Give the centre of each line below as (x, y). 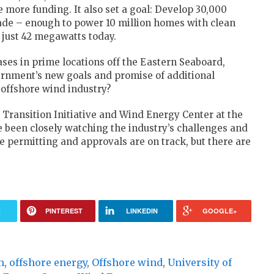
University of (200, 263)
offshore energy (48, 263)
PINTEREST (64, 211)
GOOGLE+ (220, 211)
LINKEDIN (142, 211)
